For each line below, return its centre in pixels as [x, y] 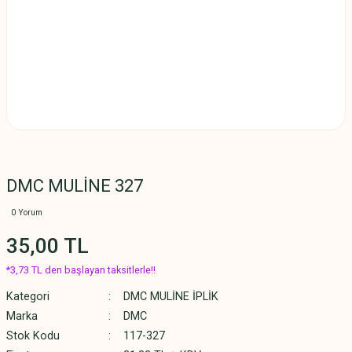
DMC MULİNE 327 [75, 186]
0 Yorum [27, 213]
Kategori [28, 297]
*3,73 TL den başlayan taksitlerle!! [81, 270]
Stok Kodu [33, 336]
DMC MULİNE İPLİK [170, 297]
